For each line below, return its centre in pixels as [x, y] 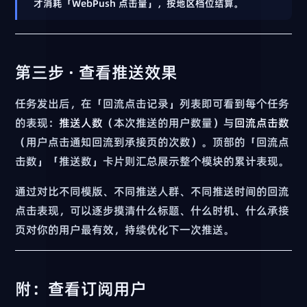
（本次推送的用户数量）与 [169, 122]
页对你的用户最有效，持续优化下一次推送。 [125, 229]
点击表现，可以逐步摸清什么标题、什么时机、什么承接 [152, 210]
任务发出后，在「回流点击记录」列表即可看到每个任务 [152, 103]
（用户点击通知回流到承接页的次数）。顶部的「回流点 [152, 142]
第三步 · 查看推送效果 [97, 72]
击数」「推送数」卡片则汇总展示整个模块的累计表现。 [152, 161]
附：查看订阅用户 [81, 288]
